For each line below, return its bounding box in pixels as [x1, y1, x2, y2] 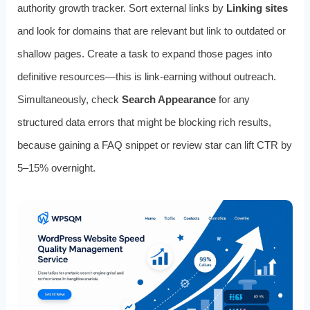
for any [215, 93, 250, 106]
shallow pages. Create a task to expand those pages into [17, 48, 272, 60]
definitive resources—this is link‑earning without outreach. [17, 71, 276, 83]
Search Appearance [121, 93, 216, 106]
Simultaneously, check [17, 93, 122, 106]
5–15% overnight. [17, 162, 95, 174]
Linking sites [226, 2, 288, 15]
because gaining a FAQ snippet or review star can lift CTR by [17, 139, 292, 152]
